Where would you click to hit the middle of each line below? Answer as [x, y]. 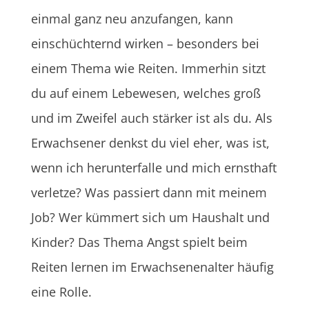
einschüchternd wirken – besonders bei [145, 43]
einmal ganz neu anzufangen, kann [132, 18]
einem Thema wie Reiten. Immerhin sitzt [148, 68]
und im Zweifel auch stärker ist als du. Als [151, 118]
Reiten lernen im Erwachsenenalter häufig [152, 267]
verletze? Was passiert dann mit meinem [149, 192]
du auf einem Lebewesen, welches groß [146, 93]
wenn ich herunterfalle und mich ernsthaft [153, 167]
